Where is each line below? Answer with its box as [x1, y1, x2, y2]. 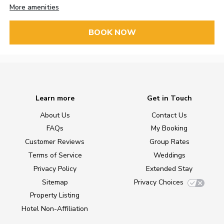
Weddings [153, 150, 185, 160]
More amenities [9, 2, 59, 12]
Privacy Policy [33, 163, 76, 173]
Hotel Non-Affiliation [21, 204, 88, 214]
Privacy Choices [134, 177, 183, 187]
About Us [39, 110, 70, 120]
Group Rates [149, 137, 189, 147]
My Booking [151, 123, 187, 133]
